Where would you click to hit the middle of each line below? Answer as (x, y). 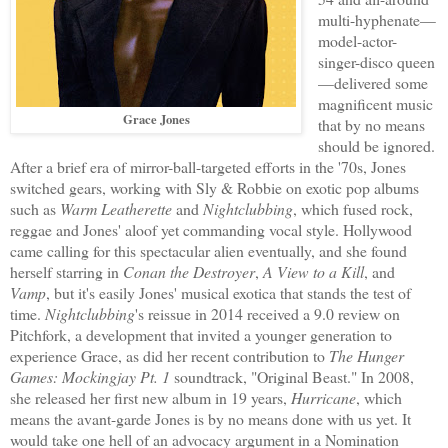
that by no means (371, 125)
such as (35, 209)
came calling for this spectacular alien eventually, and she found (208, 251)
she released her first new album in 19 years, (150, 398)
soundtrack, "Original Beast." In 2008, (292, 377)
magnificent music (375, 104)
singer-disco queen (376, 62)
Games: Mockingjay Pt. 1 (90, 377)
